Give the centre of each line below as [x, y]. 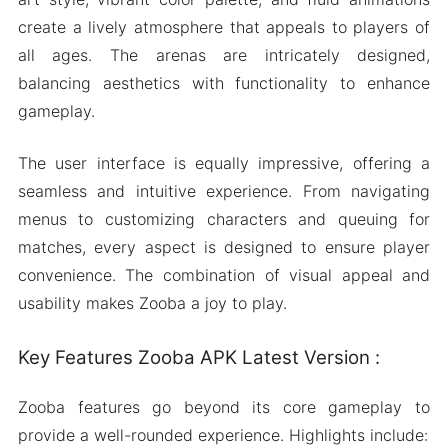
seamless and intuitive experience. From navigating [224, 191]
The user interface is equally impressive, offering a [224, 163]
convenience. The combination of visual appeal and [224, 275]
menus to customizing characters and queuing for [224, 219]
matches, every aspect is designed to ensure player [224, 247]
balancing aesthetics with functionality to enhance [224, 83]
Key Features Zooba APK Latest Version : [198, 358]
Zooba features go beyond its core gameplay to [224, 406]
